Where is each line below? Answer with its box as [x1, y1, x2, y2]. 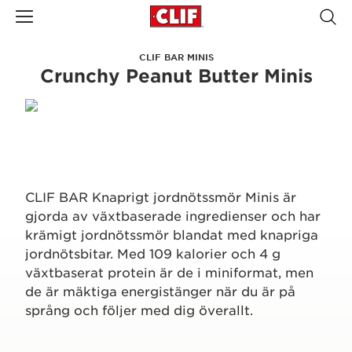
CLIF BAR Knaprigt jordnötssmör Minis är [25, 189, 296, 204]
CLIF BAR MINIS [138, 51, 214, 62]
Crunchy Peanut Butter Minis [39, 64, 313, 86]
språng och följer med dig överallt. [25, 302, 253, 317]
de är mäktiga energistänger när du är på [25, 283, 295, 299]
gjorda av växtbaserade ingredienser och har [25, 207, 321, 223]
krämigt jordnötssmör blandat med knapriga [25, 226, 318, 242]
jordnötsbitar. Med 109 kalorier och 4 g [25, 245, 280, 261]
